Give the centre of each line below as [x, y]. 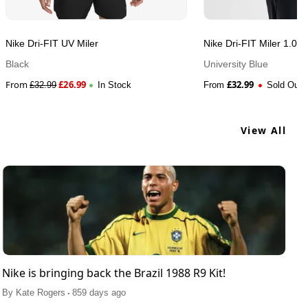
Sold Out [285, 85]
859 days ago [99, 293]
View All [263, 131]
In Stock [114, 85]
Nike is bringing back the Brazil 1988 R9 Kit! [113, 273]
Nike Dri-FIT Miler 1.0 [250, 44]
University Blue [236, 64]
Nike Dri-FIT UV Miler [52, 44]
